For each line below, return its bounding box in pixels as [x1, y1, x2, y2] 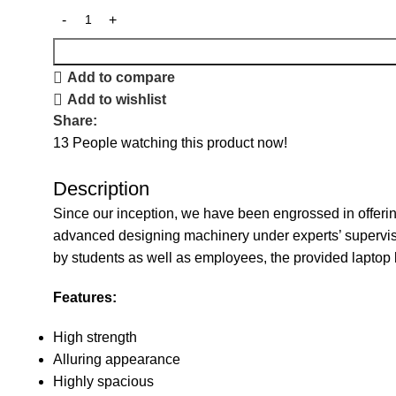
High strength [53, 330, 137, 346]
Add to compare [67, 70, 176, 86]
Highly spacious [53, 374, 154, 390]
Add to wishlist [67, 92, 167, 108]
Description [53, 178, 149, 201]
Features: [53, 290, 117, 306]
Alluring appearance [53, 352, 180, 368]
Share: [53, 113, 97, 129]
